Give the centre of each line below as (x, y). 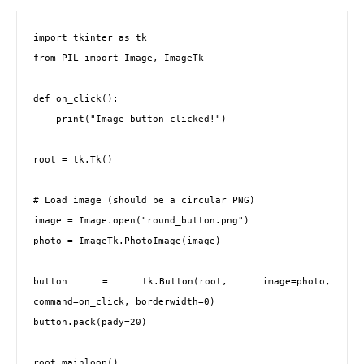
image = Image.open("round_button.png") (141, 221)
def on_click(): (76, 99)
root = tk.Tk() (73, 160)
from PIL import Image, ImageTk (119, 58)
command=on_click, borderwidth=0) (124, 302)
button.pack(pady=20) (90, 322)
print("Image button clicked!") (45, 119)
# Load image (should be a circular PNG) (144, 200)
